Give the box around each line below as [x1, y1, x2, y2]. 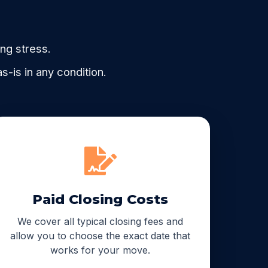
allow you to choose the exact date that [10, 229, 191, 242]
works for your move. [50, 243, 151, 256]
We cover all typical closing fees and [17, 215, 184, 227]
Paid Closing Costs [32, 190, 169, 208]
